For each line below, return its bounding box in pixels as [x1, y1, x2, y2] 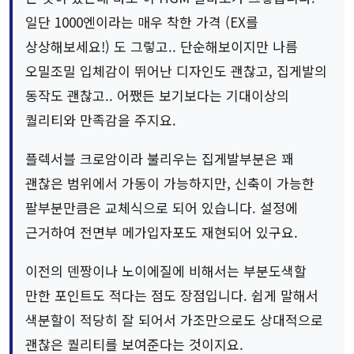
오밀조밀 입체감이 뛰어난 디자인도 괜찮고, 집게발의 [25, 61, 327, 81]
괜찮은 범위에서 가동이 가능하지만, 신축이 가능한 [25, 173, 314, 194]
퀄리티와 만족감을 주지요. [25, 110, 176, 130]
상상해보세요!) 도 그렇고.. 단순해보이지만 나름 [25, 36, 298, 57]
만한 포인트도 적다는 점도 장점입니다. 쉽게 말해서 [25, 285, 318, 306]
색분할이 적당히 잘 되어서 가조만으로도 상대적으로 [25, 310, 323, 330]
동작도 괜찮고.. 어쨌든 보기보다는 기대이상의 [25, 85, 289, 106]
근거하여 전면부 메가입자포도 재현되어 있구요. [25, 222, 298, 243]
